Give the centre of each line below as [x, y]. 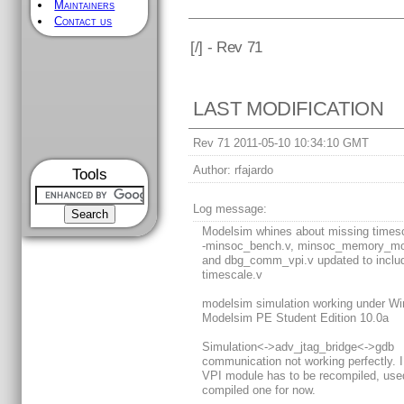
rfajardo [252, 170]
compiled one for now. [259, 390]
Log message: [230, 209]
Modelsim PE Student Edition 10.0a [296, 318]
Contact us [83, 21]
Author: [212, 170]
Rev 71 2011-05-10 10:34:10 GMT [281, 143]
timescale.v [233, 275]
